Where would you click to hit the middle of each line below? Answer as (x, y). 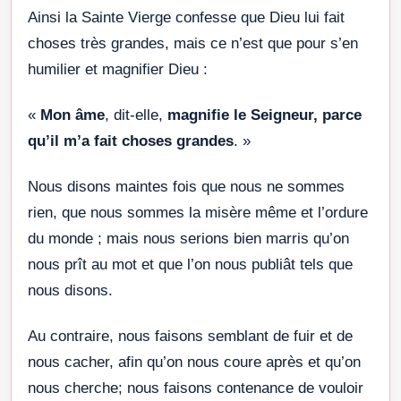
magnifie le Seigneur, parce (264, 115)
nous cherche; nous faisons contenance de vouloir (196, 388)
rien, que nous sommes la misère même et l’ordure (198, 212)
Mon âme (73, 115)
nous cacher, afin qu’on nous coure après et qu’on (194, 362)
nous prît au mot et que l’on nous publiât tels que (190, 264)
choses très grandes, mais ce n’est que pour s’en (193, 43)
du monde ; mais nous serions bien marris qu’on (188, 238)
